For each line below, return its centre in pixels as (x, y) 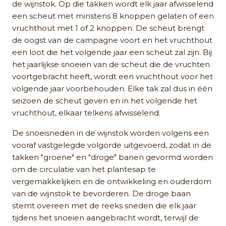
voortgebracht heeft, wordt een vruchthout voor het (112, 76)
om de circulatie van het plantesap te (84, 169)
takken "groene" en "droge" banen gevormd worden (112, 157)
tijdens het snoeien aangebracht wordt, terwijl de (105, 217)
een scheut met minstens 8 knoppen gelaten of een (113, 16)
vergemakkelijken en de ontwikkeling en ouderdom (112, 181)
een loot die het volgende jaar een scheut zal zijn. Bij (112, 52)
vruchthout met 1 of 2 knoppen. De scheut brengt (108, 28)
